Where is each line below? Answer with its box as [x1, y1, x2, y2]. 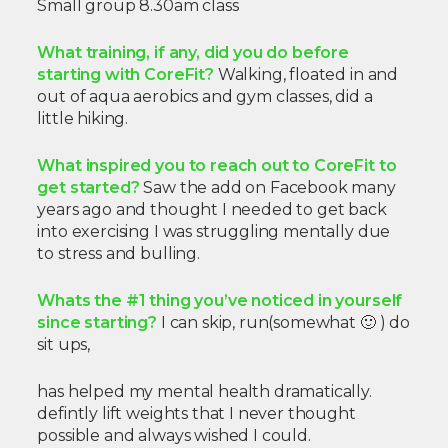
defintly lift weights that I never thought [37, 404, 356, 424]
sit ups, [37, 335, 91, 355]
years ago [37, 200, 116, 220]
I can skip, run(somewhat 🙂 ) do [160, 313, 410, 333]
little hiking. [37, 109, 129, 129]
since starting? [37, 313, 161, 333]
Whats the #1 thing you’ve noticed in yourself [37, 291, 403, 311]
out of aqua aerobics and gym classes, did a [37, 87, 373, 107]
